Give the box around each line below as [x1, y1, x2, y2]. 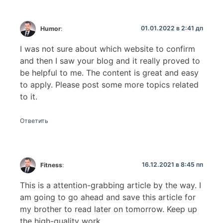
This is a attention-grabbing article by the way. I [20, 180, 201, 191]
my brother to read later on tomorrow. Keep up [20, 204, 197, 215]
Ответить [20, 117, 48, 125]
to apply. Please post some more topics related [20, 79, 199, 90]
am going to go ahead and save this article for [20, 192, 196, 203]
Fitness [40, 161, 63, 169]
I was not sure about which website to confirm [20, 43, 195, 54]
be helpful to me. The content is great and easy [20, 67, 199, 78]
